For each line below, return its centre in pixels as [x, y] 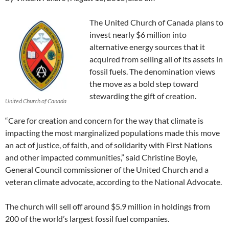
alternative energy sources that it [147, 47]
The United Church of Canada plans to [156, 22]
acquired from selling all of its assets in [156, 59]
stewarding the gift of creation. [143, 96]
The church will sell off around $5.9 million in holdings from [108, 206]
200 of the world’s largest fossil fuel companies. [87, 218]
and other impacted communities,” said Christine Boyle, [101, 157]
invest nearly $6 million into [138, 34]
